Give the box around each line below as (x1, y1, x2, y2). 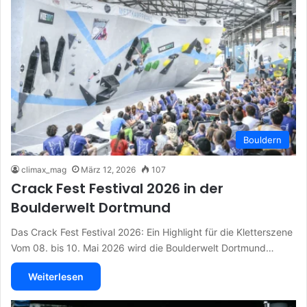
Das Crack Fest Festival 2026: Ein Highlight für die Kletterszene (11, 225, 293, 238)
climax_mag (21, 164, 66, 175)
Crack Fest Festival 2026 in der (11, 178, 223, 198)
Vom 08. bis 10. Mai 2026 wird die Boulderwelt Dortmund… (11, 241, 274, 254)
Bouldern (243, 134, 282, 145)
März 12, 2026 (81, 164, 136, 175)
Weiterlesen (28, 270, 84, 282)
